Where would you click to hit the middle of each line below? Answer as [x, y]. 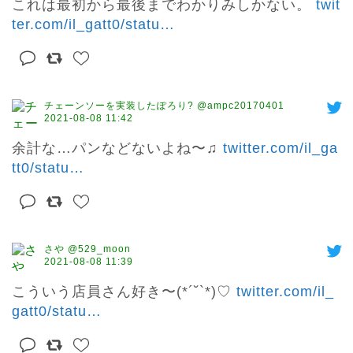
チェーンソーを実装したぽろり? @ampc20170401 [164, 106]
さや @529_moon [87, 249]
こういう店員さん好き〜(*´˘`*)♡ [124, 292]
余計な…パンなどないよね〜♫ [117, 149]
